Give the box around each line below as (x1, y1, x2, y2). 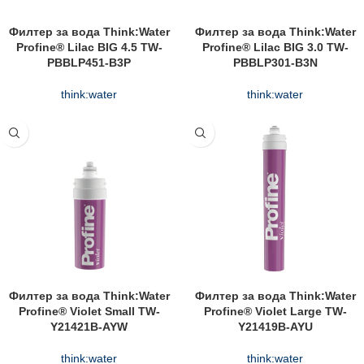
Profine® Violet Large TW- (203, 305, 347, 318)
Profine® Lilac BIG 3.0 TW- (201, 41, 349, 54)
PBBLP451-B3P (47, 56, 131, 69)
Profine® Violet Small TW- (18, 305, 160, 318)
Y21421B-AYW (50, 320, 128, 333)
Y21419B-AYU (237, 320, 313, 333)
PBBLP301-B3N (232, 56, 318, 69)
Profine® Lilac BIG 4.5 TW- (15, 41, 162, 54)
